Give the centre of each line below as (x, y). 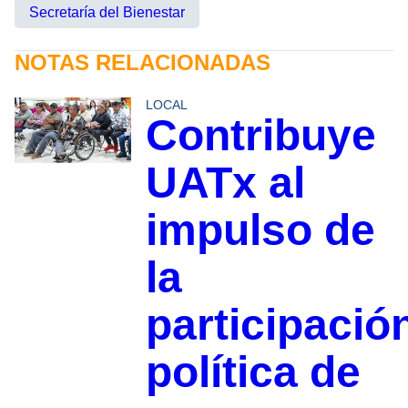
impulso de (260, 229)
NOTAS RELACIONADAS (143, 62)
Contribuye (260, 135)
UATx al (225, 182)
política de (253, 372)
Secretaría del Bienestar (107, 12)
